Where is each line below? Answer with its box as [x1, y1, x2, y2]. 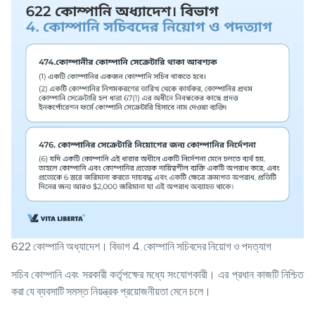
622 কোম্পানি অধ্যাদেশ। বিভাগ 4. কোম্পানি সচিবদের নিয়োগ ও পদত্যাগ [11, 239, 271, 253]
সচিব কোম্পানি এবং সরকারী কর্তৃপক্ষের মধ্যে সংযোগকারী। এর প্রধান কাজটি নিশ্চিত [11, 267, 304, 281]
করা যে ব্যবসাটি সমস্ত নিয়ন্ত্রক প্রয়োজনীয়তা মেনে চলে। [11, 284, 215, 298]
